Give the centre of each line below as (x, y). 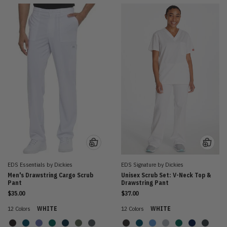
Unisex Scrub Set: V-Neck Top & (166, 175)
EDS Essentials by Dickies (40, 165)
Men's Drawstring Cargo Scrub (50, 175)
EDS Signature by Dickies (152, 165)
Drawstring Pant (145, 183)
